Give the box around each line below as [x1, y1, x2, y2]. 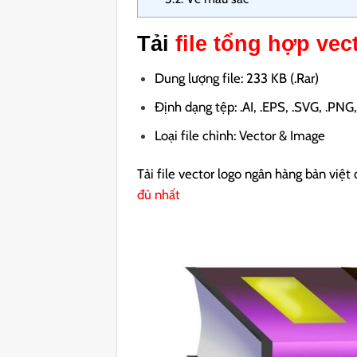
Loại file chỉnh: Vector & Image [155, 127, 326, 144]
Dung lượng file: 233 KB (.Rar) [155, 70, 320, 87]
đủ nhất [137, 186, 181, 203]
